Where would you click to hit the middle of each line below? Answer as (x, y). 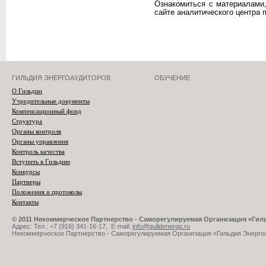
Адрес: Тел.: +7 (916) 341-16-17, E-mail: (72, 226)
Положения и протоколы (47, 192)
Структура (27, 121)
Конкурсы (26, 172)
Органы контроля (37, 131)
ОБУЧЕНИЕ (172, 78)
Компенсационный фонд (47, 111)
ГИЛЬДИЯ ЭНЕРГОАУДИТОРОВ (61, 78)
